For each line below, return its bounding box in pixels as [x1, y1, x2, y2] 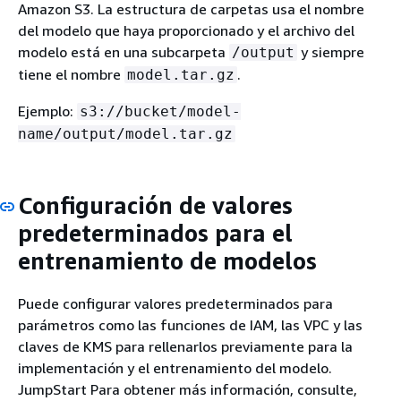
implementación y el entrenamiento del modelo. [18, 358, 332, 377]
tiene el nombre [18, 65, 124, 84]
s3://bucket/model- [80, 103, 241, 121]
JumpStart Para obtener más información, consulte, [18, 380, 357, 398]
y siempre [297, 43, 364, 62]
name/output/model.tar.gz [18, 125, 233, 143]
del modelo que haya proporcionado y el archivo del [18, 21, 354, 40]
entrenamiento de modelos [18, 247, 317, 276]
